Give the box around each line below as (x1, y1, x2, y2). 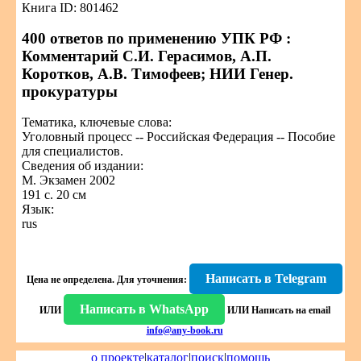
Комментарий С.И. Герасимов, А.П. (22, 48, 272, 64)
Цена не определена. (27, 274, 114, 285)
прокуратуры (22, 83, 118, 100)
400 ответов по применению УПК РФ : (22, 30, 291, 47)
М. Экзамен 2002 (22, 173, 115, 187)
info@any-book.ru (146, 325, 223, 336)
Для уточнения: (114, 274, 187, 285)
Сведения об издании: (22, 159, 143, 172)
